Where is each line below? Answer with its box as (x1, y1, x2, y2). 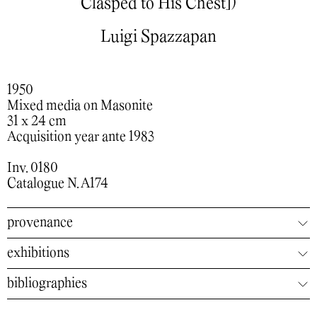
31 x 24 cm (7, 115, 67, 128)
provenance (7, 216, 73, 229)
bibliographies (7, 277, 87, 290)
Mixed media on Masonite (7, 99, 153, 113)
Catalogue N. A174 (7, 177, 108, 190)
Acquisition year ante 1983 (7, 130, 154, 144)
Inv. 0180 (7, 161, 58, 175)
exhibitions (7, 246, 69, 260)
